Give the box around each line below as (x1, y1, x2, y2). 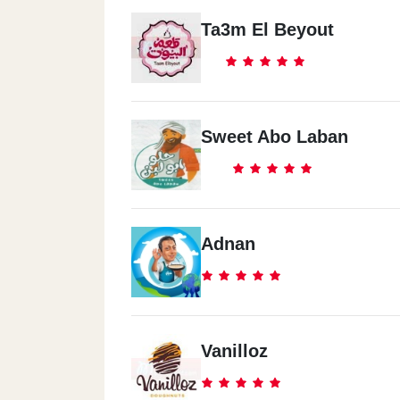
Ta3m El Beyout (201, 20, 334, 39)
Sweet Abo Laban (201, 127, 348, 146)
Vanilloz (201, 341, 268, 361)
